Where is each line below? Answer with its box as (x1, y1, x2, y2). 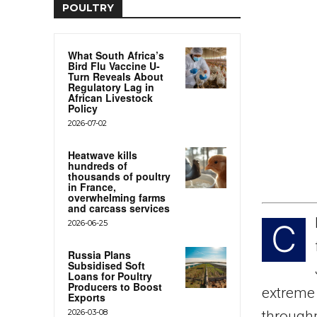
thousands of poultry (68, 168, 171, 183)
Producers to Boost (68, 279, 162, 294)
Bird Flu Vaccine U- (68, 58, 160, 73)
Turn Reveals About (68, 69, 163, 83)
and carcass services (68, 200, 170, 215)
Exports (68, 289, 105, 304)
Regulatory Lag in (68, 79, 154, 94)
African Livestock (68, 90, 153, 105)
